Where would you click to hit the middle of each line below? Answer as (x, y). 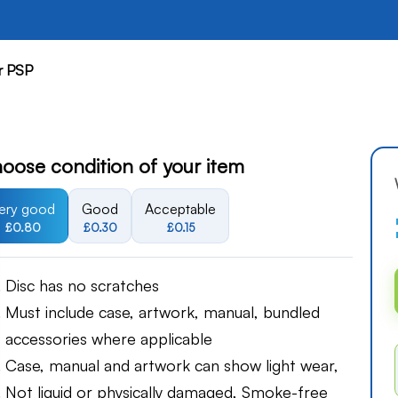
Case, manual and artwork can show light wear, (172, 366)
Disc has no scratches (82, 286)
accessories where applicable (109, 339)
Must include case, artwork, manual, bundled (163, 312)
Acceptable (180, 209)
